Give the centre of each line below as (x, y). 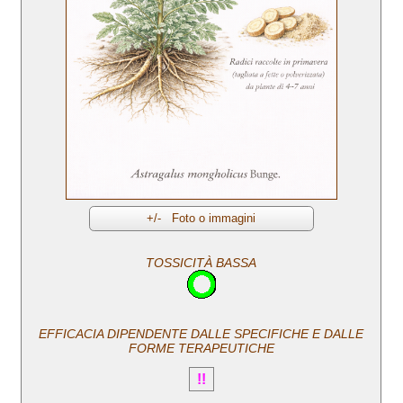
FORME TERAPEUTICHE (201, 348)
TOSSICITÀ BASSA (201, 262)
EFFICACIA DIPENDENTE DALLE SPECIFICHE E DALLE (201, 333)
